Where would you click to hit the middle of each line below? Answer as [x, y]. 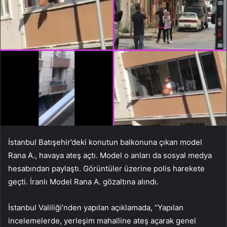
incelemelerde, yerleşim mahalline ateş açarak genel [102, 220]
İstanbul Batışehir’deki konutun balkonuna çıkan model [105, 142]
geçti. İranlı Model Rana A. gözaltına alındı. [83, 181]
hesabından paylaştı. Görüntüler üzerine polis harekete [106, 168]
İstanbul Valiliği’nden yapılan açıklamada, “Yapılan [96, 207]
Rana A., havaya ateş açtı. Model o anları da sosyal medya [110, 155]
